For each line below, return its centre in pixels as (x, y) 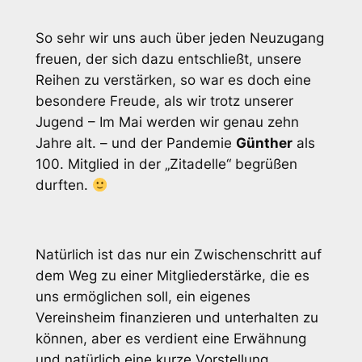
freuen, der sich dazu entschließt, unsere (168, 59)
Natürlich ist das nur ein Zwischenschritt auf (178, 255)
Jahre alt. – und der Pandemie (135, 143)
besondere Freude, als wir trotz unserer (164, 101)
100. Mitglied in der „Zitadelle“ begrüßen (166, 164)
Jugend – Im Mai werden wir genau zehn (167, 122)
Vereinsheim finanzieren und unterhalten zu (177, 318)
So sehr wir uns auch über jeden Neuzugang (179, 38)
